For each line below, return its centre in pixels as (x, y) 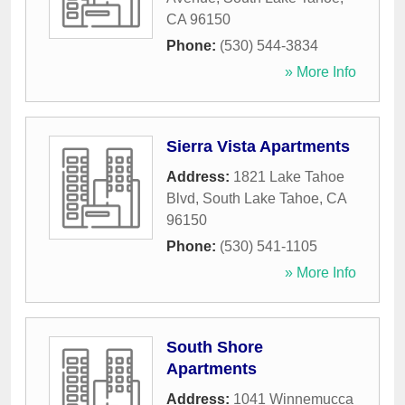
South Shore (215, 348)
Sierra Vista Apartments (258, 147)
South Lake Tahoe (261, 199)
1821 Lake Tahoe (289, 177)
